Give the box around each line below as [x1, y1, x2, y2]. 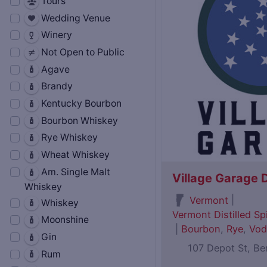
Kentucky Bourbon [39, 98, 122, 110]
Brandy [39, 80, 73, 92]
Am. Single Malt [39, 166, 110, 178]
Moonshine [39, 214, 89, 226]
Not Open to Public [39, 46, 125, 58]
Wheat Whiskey [39, 149, 110, 161]
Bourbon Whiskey [39, 114, 118, 126]
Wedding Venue [39, 12, 110, 24]
